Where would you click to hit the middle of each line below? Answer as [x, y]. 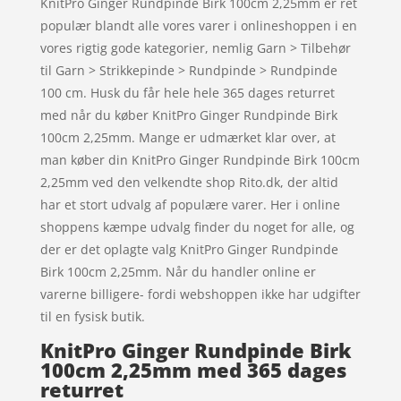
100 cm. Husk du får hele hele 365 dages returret [187, 93]
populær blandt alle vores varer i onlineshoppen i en [198, 26]
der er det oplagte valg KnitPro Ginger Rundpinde [189, 250]
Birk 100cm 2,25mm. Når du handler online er [178, 272]
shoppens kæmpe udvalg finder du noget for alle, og [197, 227]
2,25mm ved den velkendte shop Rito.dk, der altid [189, 183]
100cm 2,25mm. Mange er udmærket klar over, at [188, 138]
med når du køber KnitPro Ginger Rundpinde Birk [188, 115]
